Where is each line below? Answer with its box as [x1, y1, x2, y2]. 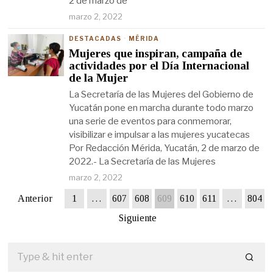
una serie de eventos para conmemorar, [69, 116, 232, 127]
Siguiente [119, 213, 157, 223]
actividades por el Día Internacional [69, 59, 250, 72]
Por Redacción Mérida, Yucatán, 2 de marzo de [69, 143, 260, 154]
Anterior [17, 193, 52, 204]
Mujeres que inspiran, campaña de [69, 47, 243, 60]
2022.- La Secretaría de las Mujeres [69, 156, 216, 167]
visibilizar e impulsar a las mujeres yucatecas [69, 129, 250, 140]
